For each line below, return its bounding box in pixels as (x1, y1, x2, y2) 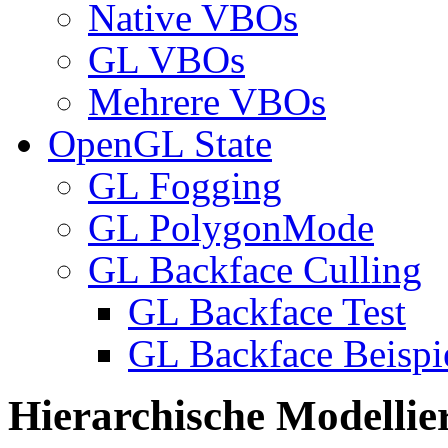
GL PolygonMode (88, 206, 374, 250)
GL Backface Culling (88, 248, 422, 292)
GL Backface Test (128, 290, 406, 334)
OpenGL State (48, 122, 272, 166)
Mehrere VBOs (88, 80, 326, 124)
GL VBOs (88, 38, 245, 82)
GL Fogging (88, 164, 282, 208)
